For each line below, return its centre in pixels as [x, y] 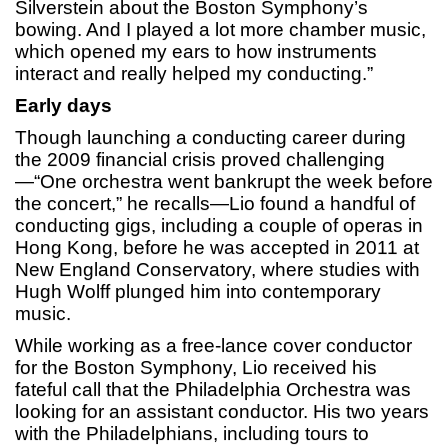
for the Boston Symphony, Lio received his [196, 368]
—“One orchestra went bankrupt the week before [224, 182]
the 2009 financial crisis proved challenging [200, 160]
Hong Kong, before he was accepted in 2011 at [217, 248]
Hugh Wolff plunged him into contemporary [198, 292]
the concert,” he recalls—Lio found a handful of [215, 204]
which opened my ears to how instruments [196, 52]
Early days [63, 106]
